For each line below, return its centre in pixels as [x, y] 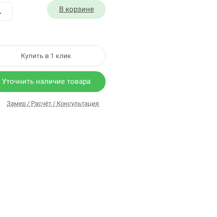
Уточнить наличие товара [46, 81]
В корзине [76, 9]
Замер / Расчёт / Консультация [53, 103]
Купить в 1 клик [46, 55]
